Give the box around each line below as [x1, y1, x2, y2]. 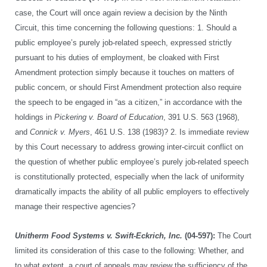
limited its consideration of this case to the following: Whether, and [15, 246, 244, 255]
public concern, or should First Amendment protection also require [15, 83, 241, 92]
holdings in [15, 113, 54, 122]
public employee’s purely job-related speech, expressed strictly [15, 38, 232, 47]
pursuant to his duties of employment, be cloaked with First [15, 53, 219, 62]
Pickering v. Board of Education [54, 113, 163, 122]
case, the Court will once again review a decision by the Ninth [15, 8, 227, 17]
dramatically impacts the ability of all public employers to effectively [15, 187, 249, 196]
